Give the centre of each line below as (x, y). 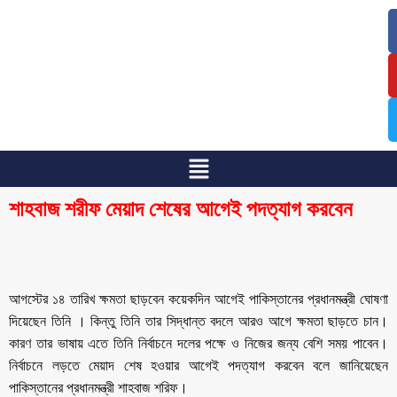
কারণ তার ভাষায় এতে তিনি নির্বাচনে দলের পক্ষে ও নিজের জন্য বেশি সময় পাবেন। (198, 343)
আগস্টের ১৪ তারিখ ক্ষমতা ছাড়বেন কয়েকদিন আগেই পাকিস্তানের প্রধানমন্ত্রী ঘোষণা (198, 299)
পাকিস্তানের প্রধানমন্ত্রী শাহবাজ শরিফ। (98, 387)
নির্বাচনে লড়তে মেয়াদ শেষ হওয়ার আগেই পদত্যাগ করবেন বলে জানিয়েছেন (198, 365)
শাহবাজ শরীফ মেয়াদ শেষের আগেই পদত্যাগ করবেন (181, 209)
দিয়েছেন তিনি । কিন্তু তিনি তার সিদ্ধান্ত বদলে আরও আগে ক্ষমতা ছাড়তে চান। (198, 321)
